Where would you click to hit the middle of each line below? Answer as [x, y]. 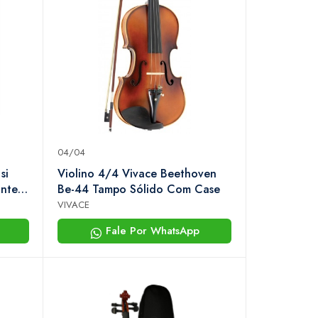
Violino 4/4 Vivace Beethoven [137, 174]
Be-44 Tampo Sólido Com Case [139, 190]
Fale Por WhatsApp [150, 231]
